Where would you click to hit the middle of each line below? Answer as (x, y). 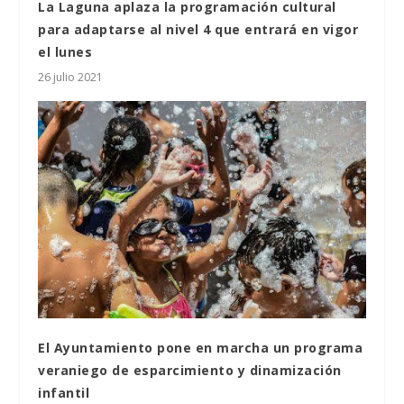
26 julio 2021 (71, 77)
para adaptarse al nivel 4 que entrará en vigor (198, 29)
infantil (64, 393)
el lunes (65, 51)
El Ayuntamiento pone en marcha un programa (201, 348)
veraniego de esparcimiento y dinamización (190, 371)
